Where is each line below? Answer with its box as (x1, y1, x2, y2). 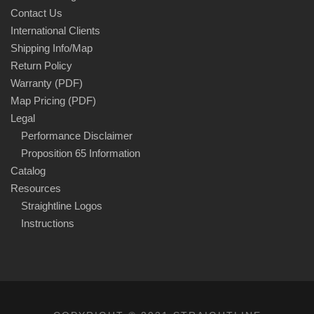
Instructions (21, 217, 74, 229)
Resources (11, 182, 61, 194)
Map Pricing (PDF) (11, 94, 96, 107)
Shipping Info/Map (11, 41, 93, 54)
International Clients (11, 24, 100, 36)
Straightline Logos (21, 199, 102, 212)
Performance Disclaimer (21, 129, 132, 142)
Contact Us (11, 6, 62, 19)
